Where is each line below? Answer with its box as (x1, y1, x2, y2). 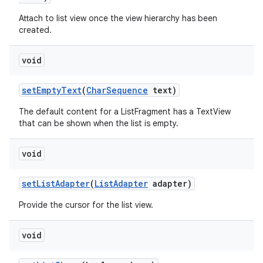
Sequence (106, 85, 148, 96)
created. (19, 25, 52, 35)
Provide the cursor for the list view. (19, 200, 153, 210)
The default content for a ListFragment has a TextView (19, 106, 231, 117)
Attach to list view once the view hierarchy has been (19, 13, 217, 23)
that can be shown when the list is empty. (19, 118, 178, 129)
